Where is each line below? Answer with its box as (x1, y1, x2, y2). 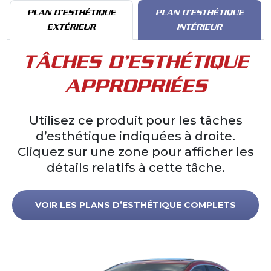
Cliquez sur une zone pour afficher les (17, 145, 254, 159)
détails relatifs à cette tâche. (46, 160, 225, 175)
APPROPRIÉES (64, 75, 207, 96)
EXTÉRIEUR (47, 22, 96, 31)
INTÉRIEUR (177, 22, 223, 31)
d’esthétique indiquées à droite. (36, 129, 235, 143)
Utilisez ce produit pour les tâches (28, 113, 243, 128)
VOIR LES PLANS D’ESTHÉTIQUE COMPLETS (35, 199, 236, 211)
